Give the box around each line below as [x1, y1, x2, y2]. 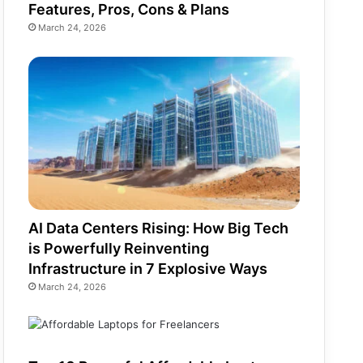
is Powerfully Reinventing [28, 240, 210, 258]
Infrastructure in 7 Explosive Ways [28, 260, 268, 278]
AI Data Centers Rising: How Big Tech [28, 220, 289, 237]
